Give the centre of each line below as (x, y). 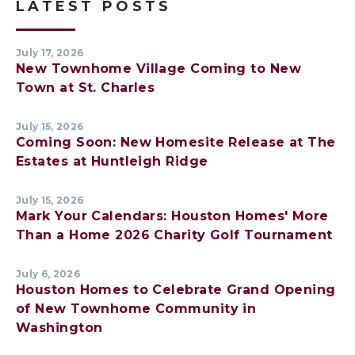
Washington (59, 327)
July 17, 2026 (50, 52)
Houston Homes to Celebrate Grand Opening (176, 289)
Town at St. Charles (86, 87)
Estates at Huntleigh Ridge (112, 161)
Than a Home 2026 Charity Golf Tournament (174, 235)
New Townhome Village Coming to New (158, 68)
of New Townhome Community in (136, 308)
